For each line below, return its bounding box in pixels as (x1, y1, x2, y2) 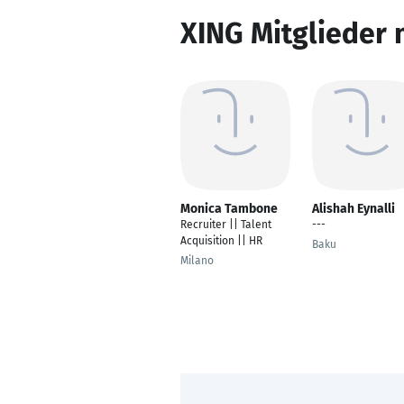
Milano (180, 254, 214, 267)
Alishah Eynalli (312, 201, 395, 216)
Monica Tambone (180, 201, 278, 216)
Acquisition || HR (180, 234, 262, 247)
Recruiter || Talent (180, 218, 271, 231)
